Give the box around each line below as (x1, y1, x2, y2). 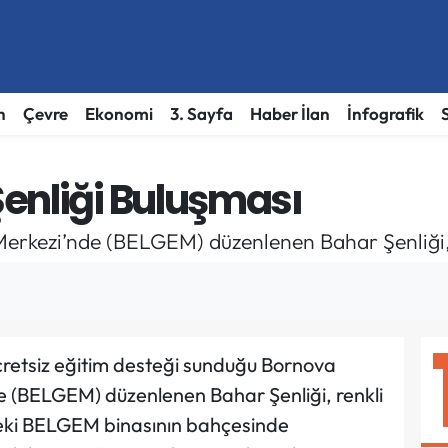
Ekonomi (84, 103, 153, 125)
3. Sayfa (169, 103, 233, 125)
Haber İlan (249, 103, 330, 125)
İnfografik (346, 103, 424, 125)
